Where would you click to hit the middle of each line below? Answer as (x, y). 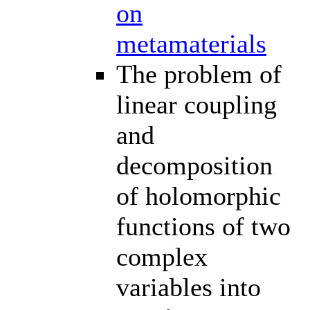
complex (162, 256)
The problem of (199, 74)
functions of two (203, 226)
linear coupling (197, 104)
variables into (189, 287)
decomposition (194, 165)
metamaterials (191, 43)
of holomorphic (199, 195)
